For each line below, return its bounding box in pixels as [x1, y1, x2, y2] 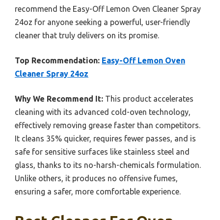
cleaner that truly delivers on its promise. [15, 30, 159, 40]
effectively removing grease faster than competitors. [15, 120, 200, 130]
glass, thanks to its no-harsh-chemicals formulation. [15, 160, 201, 169]
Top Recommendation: [15, 55, 100, 65]
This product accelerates [103, 94, 193, 103]
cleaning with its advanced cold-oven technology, [15, 107, 191, 116]
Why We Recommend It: [15, 94, 103, 103]
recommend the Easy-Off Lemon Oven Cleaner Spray [15, 4, 201, 13]
